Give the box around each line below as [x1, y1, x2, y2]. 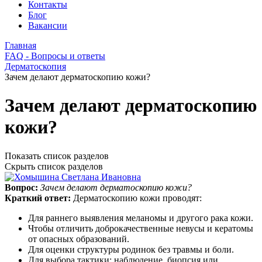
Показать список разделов [5, 150, 109, 161]
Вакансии [28, 20, 67, 30]
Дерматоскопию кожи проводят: [73, 192, 202, 203]
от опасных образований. [28, 233, 129, 244]
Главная [5, 40, 36, 50]
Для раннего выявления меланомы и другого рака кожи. [28, 212, 253, 223]
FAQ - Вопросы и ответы [5, 51, 105, 61]
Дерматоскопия [5, 61, 66, 71]
